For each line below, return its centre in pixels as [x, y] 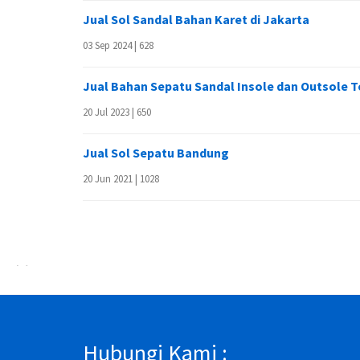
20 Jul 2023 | [110, 112]
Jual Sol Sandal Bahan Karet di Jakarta [196, 19]
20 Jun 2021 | [111, 179]
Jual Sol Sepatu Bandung [156, 153]
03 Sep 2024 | [111, 45]
